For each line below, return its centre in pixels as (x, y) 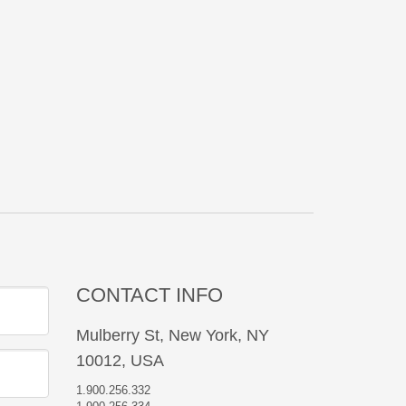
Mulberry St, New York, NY (172, 335)
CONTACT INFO (149, 295)
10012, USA (120, 361)
